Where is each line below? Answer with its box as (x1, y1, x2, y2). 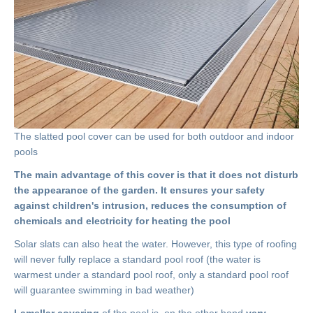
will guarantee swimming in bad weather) (14, 284, 194, 296)
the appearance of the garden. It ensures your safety (14, 184, 265, 196)
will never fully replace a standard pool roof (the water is (14, 253, 261, 265)
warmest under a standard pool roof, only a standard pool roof (14, 268, 289, 280)
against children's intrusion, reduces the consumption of (14, 199, 286, 211)
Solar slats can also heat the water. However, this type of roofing (14, 238, 297, 249)
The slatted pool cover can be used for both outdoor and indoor (14, 130, 294, 142)
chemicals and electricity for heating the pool (14, 214, 231, 226)
